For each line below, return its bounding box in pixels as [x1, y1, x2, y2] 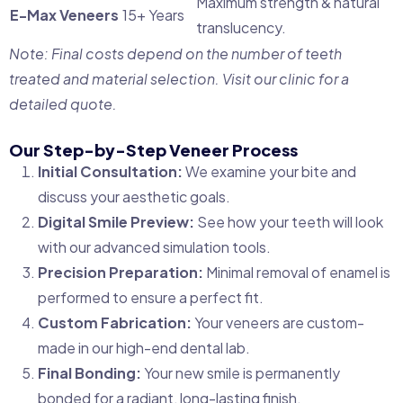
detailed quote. [9, 94, 117, 114]
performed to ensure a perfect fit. [38, 288, 264, 308]
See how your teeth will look [194, 212, 383, 232]
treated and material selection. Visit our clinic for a [9, 69, 349, 89]
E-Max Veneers [10, 5, 119, 25]
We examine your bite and [183, 162, 356, 182]
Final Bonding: [38, 363, 141, 383]
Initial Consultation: [38, 162, 183, 182]
